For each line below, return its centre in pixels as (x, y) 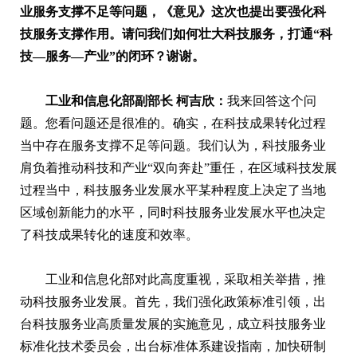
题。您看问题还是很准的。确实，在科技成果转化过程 (173, 123)
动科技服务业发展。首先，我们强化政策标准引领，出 (173, 301)
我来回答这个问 (272, 100)
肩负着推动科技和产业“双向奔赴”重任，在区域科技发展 (178, 167)
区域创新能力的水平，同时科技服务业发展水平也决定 (173, 212)
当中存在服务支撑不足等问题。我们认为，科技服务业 (173, 145)
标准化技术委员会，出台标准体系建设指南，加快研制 (173, 346)
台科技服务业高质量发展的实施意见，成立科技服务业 (173, 324)
